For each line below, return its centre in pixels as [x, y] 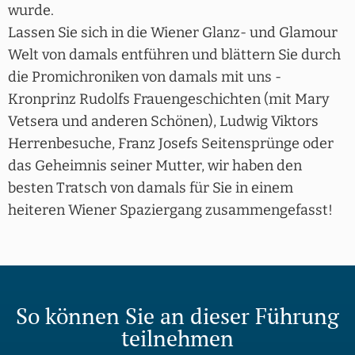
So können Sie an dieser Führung [177, 315]
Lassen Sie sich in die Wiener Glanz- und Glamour [173, 32]
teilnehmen [177, 338]
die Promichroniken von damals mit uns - [145, 76]
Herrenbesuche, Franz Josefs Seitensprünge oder [171, 143]
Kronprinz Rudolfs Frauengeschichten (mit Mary [169, 99]
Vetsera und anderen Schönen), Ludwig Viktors [163, 121]
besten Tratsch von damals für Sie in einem [151, 187]
